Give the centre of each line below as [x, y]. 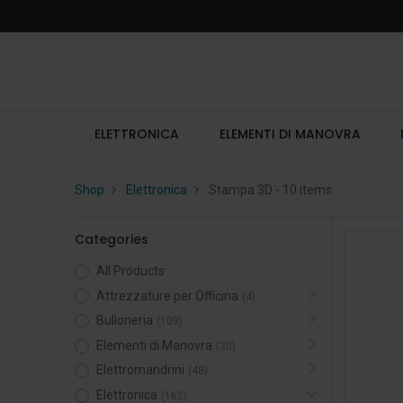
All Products [130, 271]
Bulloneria [124, 321]
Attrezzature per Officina [167, 296]
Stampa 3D [240, 190]
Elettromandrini [140, 370]
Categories [111, 239]
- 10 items [302, 190]
